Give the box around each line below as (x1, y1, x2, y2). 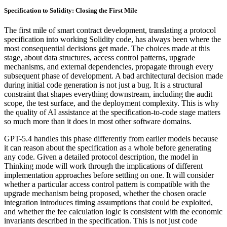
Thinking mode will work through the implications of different (4, 161, 203, 170)
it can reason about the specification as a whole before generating (4, 143, 211, 152)
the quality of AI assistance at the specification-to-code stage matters (4, 107, 220, 117)
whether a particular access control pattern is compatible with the (4, 179, 210, 188)
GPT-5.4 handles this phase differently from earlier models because (4, 134, 218, 143)
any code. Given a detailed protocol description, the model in (4, 152, 198, 161)
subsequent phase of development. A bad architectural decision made (4, 71, 223, 80)
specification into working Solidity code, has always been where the (4, 34, 221, 44)
